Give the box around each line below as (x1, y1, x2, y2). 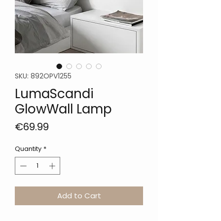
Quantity (15, 144, 41, 154)
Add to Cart (57, 190, 101, 201)
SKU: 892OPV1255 (15, 71, 72, 81)
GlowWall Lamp (15, 100, 112, 118)
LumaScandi (15, 85, 94, 103)
